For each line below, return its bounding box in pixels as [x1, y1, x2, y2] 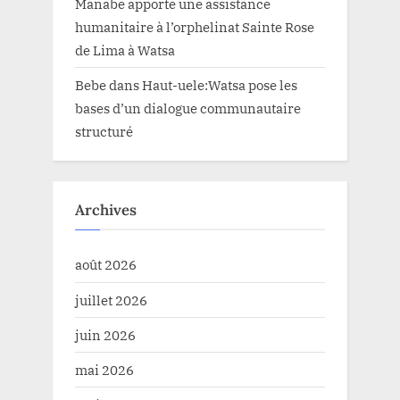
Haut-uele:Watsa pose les [142, 76, 297, 95]
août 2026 [75, 255, 137, 274]
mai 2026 [75, 360, 134, 379]
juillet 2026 [75, 290, 147, 309]
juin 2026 [75, 325, 136, 344]
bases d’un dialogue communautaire [75, 99, 301, 118]
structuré [75, 122, 133, 141]
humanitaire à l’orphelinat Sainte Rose [75, 18, 314, 37]
